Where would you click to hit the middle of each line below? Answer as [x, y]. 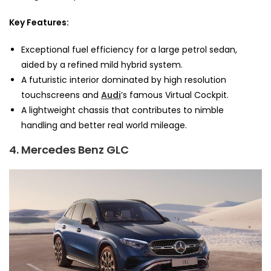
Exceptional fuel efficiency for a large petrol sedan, [129, 50]
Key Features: [39, 23]
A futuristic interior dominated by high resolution [124, 80]
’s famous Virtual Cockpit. [175, 95]
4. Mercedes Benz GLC [69, 150]
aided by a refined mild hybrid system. [102, 65]
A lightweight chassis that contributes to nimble [122, 110]
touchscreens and [61, 95]
